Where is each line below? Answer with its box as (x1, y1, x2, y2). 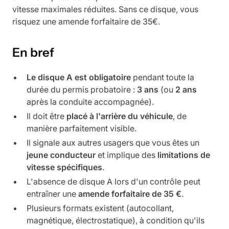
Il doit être (27, 111, 66, 121)
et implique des (96, 150, 157, 160)
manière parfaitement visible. (27, 123, 136, 133)
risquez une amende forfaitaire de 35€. (12, 16, 160, 27)
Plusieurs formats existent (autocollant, (27, 203, 174, 213)
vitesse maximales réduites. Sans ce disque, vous (12, 4, 198, 14)
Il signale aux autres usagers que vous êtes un (27, 138, 199, 148)
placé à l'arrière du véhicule (66, 111, 173, 121)
